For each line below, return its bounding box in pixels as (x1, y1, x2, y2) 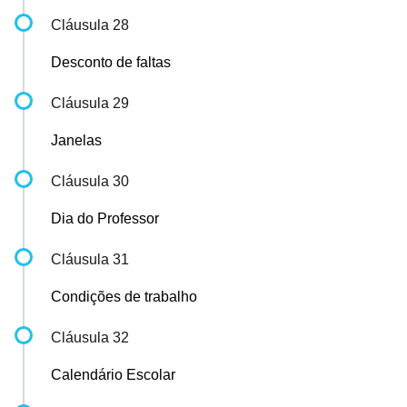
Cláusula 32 (51, 330, 129, 345)
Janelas (51, 133, 102, 148)
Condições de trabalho (51, 289, 197, 304)
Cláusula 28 (51, 17, 129, 33)
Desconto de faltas (51, 55, 171, 70)
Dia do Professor (51, 211, 159, 226)
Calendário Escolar (51, 367, 175, 382)
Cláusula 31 (51, 252, 129, 267)
